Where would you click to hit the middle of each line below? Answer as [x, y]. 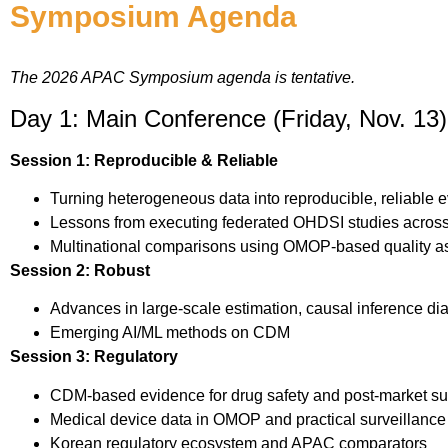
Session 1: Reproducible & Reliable [144, 160]
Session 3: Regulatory [94, 357]
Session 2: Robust [80, 270]
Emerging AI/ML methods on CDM [170, 333]
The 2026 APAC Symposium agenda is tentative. [182, 78]
